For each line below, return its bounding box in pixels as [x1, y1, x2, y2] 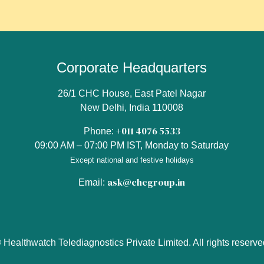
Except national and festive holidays [70, 155, 194, 164]
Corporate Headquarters [57, 60, 207, 76]
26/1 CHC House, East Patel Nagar [58, 88, 206, 99]
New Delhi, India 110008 [80, 103, 184, 113]
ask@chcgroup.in [107, 176, 186, 189]
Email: [78, 177, 108, 188]
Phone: [83, 126, 116, 136]
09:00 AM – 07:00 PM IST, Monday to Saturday [35, 140, 229, 150]
